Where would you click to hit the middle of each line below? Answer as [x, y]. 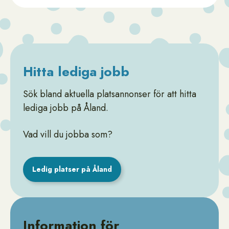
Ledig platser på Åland [72, 169]
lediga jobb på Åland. [67, 108]
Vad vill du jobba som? [68, 134]
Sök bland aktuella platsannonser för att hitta [110, 94]
